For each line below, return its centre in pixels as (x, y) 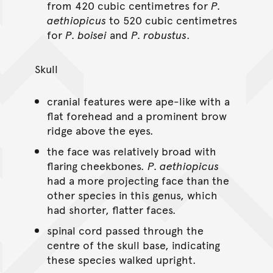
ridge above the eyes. (100, 130)
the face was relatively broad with (131, 151)
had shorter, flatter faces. (111, 209)
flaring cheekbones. (97, 165)
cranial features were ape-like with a (138, 101)
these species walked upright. (121, 259)
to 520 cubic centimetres (171, 19)
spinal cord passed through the (125, 230)
